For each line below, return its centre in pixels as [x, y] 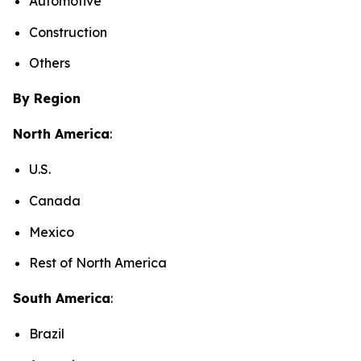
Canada [56, 201]
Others [50, 63]
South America [62, 299]
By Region [47, 99]
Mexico [53, 232]
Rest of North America [100, 263]
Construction [68, 32]
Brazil [48, 334]
